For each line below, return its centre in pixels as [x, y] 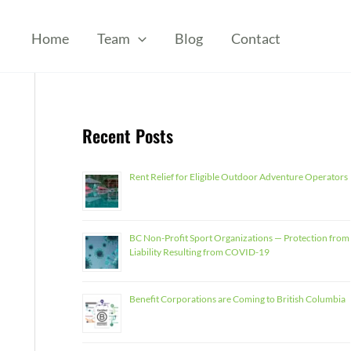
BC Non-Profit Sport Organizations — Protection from [239, 238]
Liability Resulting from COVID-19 [199, 252]
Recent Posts [127, 136]
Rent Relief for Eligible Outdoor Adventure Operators [238, 177]
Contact [255, 38]
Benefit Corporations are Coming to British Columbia [237, 299]
